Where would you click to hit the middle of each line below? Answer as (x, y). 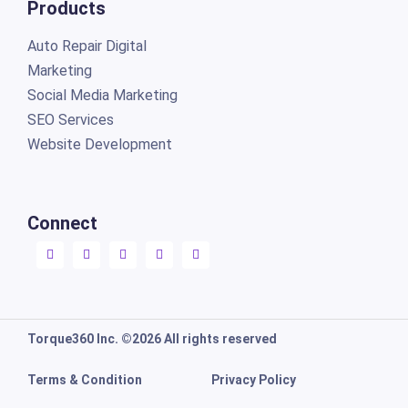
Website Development (99, 145)
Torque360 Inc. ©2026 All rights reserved (152, 339)
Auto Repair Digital (87, 46)
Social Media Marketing (102, 96)
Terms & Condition (84, 380)
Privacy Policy (253, 380)
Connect (62, 224)
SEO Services (70, 120)
